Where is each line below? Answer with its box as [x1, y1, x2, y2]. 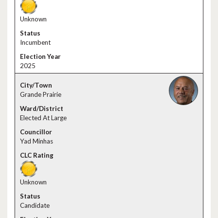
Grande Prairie [20, 91, 61, 98]
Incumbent [20, 38, 51, 46]
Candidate [20, 201, 50, 209]
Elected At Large [20, 114, 67, 122]
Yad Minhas [20, 137, 53, 145]
